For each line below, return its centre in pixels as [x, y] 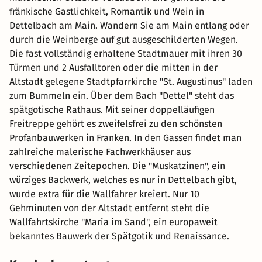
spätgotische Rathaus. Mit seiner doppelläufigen [112, 109]
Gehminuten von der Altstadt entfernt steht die [109, 208]
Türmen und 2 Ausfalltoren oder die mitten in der [113, 67]
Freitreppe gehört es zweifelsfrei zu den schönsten [116, 123]
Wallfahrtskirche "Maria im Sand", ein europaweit [113, 222]
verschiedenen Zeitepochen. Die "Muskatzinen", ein [117, 166]
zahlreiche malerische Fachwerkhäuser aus [100, 151]
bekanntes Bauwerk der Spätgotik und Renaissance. [119, 236]
